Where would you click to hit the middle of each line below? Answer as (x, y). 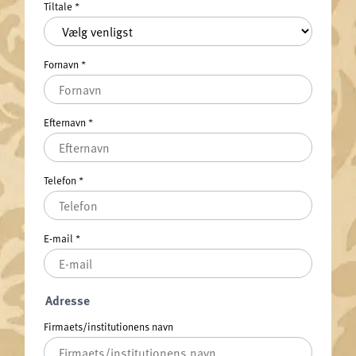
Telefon (61, 180)
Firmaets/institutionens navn (108, 327)
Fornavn (62, 64)
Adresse (67, 300)
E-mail (59, 238)
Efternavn (66, 122)
